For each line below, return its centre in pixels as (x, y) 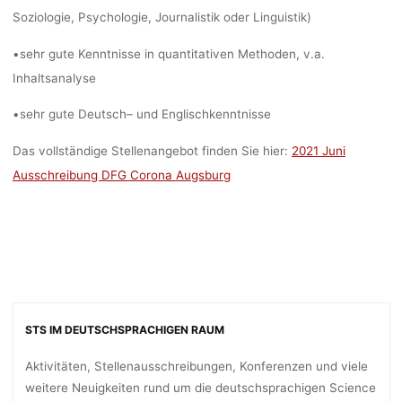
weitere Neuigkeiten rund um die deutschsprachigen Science (201, 388)
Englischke (192, 114)
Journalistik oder (204, 17)
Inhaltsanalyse (54, 78)
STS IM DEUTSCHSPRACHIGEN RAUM (125, 330)
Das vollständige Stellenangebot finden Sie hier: (152, 150)
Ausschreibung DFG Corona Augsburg (121, 175)
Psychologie (113, 17)
